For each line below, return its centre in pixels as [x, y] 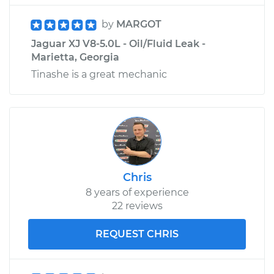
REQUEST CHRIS [137, 234]
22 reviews [137, 206]
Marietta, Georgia [75, 57]
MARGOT [139, 24]
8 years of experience [137, 192]
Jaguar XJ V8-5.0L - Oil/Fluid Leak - [118, 43]
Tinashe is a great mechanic [99, 74]
